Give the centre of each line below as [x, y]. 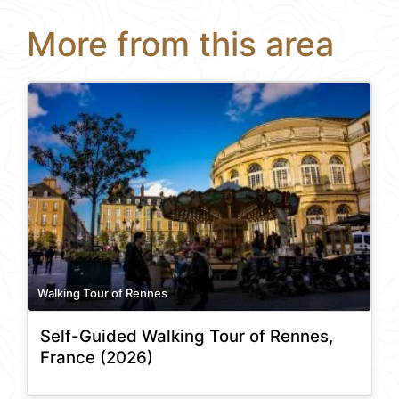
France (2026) [97, 358]
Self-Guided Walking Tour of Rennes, [187, 337]
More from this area [180, 45]
